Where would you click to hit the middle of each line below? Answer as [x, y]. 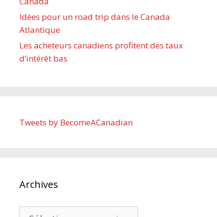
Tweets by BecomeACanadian [76, 123]
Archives [39, 185]
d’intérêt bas [43, 59]
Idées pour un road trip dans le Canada [95, 17]
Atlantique [40, 30]
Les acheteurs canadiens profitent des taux [101, 46]
